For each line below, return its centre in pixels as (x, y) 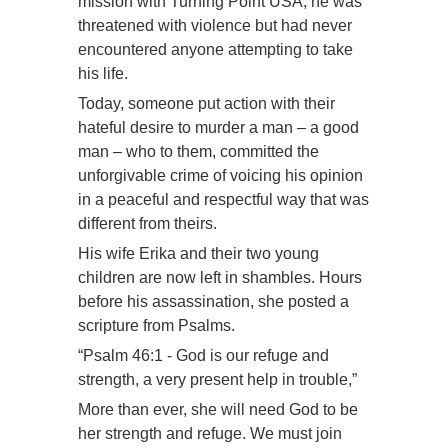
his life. (103, 74)
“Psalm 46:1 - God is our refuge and (203, 356)
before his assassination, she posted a (213, 302)
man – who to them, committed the (198, 152)
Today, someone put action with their (206, 104)
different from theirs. (147, 224)
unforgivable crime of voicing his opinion (220, 176)
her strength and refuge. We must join (210, 434)
